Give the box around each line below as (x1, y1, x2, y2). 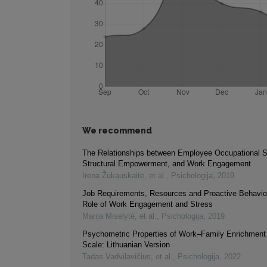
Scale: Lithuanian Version (82, 240, 170, 250)
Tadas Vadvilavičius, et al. (82, 252, 173, 262)
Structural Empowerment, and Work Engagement (82, 159, 251, 169)
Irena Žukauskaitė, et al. (82, 171, 166, 181)
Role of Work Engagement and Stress (82, 200, 213, 209)
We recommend (82, 126, 152, 136)
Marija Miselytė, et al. (82, 212, 157, 221)
